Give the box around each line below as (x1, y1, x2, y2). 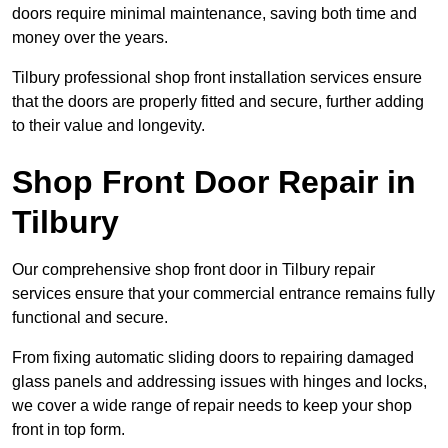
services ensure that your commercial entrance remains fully (12, 284, 435, 302)
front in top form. (12, 420, 125, 438)
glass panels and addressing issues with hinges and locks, (12, 372, 427, 390)
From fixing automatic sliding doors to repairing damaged (12, 348, 414, 366)
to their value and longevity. (12, 116, 205, 134)
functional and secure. (12, 308, 168, 326)
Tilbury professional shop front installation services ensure (12, 68, 422, 86)
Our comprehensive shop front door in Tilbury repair (12, 260, 375, 278)
